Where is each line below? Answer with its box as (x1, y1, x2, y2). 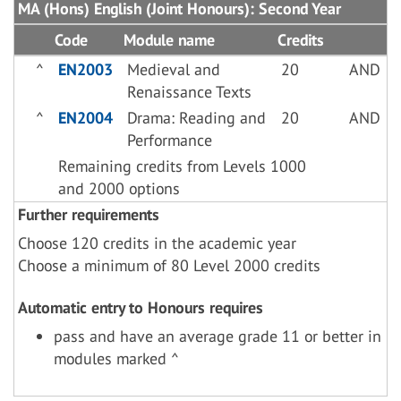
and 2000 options (58, 178, 180, 199)
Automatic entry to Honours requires (18, 297, 263, 318)
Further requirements (18, 204, 159, 225)
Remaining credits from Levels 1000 (58, 156, 306, 176)
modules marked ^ (54, 348, 179, 369)
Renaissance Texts (127, 81, 252, 102)
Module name (124, 30, 215, 50)
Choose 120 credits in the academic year (18, 233, 296, 253)
